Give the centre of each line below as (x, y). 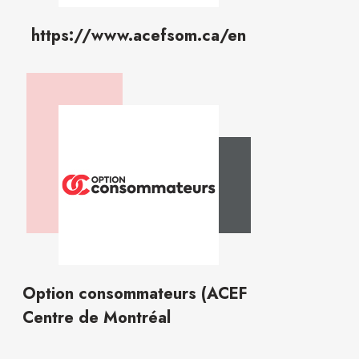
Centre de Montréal (97, 318)
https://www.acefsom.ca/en (139, 36)
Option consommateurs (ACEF (135, 294)
